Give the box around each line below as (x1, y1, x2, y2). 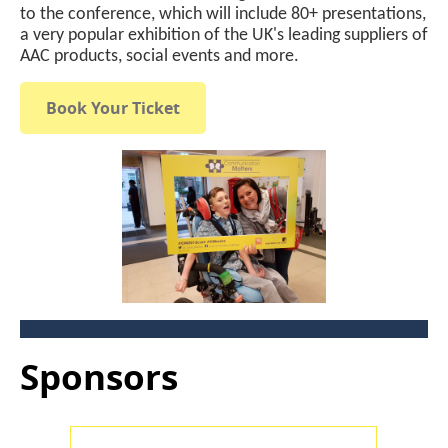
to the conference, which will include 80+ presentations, (20, 4, 426, 24)
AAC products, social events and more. (20, 46, 299, 66)
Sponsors (20, 352, 178, 401)
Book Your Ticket (46, 96, 180, 119)
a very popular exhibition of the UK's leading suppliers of (20, 25, 428, 45)
